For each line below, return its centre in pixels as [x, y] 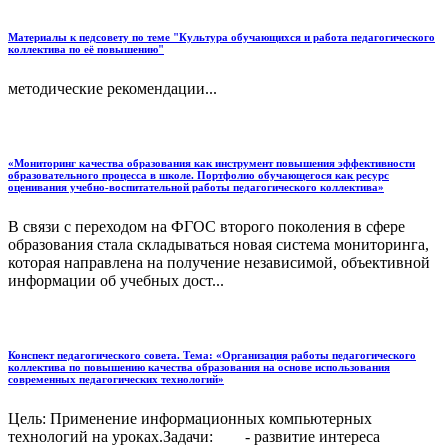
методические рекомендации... [112, 89]
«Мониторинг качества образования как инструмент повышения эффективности [211, 163]
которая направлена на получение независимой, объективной [219, 263]
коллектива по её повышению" [86, 49]
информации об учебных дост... [116, 281]
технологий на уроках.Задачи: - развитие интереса [194, 437]
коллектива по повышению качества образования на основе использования [199, 367]
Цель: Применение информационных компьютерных [190, 419]
